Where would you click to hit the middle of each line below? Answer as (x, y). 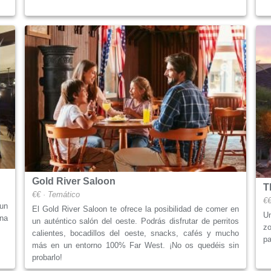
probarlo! (47, 257)
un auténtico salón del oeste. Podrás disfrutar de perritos (135, 221)
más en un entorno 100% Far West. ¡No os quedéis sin (135, 245)
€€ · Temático (56, 194)
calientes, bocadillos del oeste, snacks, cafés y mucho (135, 233)
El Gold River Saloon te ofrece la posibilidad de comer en (135, 209)
